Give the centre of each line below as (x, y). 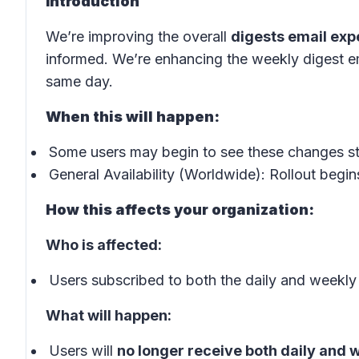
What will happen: (109, 315)
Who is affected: (104, 245)
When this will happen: (133, 117)
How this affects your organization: (180, 210)
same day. (79, 81)
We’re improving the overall (138, 36)
